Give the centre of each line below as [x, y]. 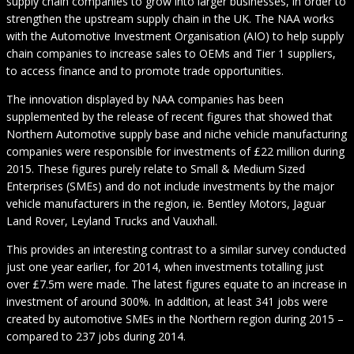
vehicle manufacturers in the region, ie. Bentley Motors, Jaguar [166, 204]
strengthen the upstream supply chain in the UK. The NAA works [170, 19]
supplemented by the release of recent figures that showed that [169, 117]
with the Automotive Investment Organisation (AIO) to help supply [175, 36]
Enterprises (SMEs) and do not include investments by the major [170, 186]
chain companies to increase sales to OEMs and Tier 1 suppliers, [171, 54]
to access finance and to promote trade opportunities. [145, 71]
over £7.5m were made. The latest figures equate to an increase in [177, 284]
